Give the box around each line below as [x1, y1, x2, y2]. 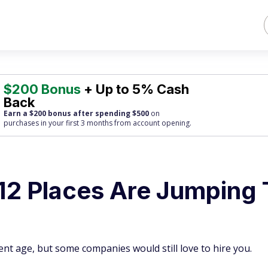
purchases [4, 118, 39, 128]
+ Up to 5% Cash [81, 81, 190, 97]
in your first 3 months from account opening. [39, 118, 192, 128]
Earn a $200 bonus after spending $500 [4, 108, 150, 118]
